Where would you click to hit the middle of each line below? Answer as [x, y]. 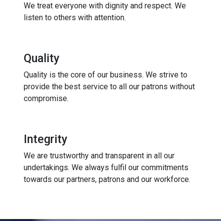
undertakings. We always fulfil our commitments [106, 168]
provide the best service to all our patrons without [109, 87]
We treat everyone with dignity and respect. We [105, 6]
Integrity [46, 139]
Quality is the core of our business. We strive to [106, 75]
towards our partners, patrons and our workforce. [107, 180]
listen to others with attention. [75, 18]
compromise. [46, 99]
